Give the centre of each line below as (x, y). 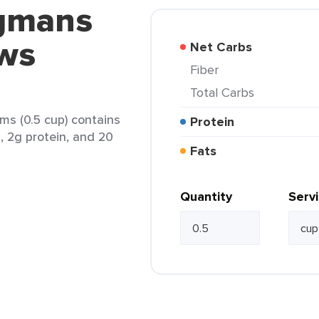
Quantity (206, 197)
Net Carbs (226, 47)
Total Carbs (225, 92)
